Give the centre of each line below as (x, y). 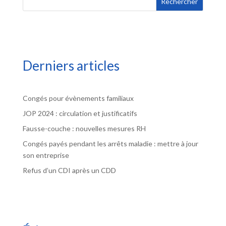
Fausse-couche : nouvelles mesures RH (84, 129)
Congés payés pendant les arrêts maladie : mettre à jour (110, 144)
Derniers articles (71, 66)
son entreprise (46, 155)
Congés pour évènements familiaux (78, 98)
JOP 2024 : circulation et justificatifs (80, 114)
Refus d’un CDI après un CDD (69, 171)
